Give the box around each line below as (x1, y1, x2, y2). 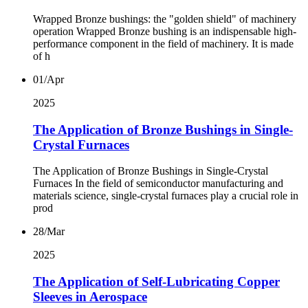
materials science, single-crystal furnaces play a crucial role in (33, 190, 298, 202)
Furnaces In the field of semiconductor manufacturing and (33, 177, 283, 190)
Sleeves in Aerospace (33, 289, 147, 304)
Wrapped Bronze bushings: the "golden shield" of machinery (33, 12, 296, 25)
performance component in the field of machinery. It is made (33, 37, 294, 49)
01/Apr (33, 73, 64, 85)
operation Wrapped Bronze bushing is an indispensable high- (33, 25, 296, 37)
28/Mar (33, 225, 65, 238)
